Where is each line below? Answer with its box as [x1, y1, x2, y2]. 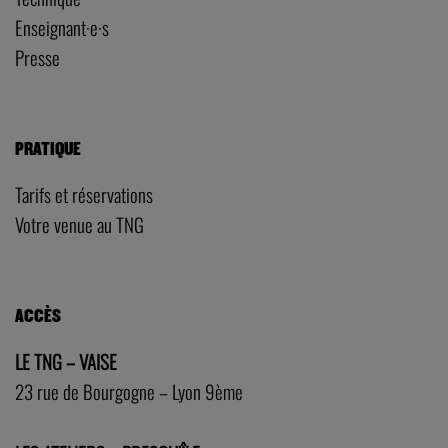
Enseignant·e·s [15, 12, 109, 42]
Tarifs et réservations [15, 179, 153, 209]
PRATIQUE [15, 139, 81, 159]
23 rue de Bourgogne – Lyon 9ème [15, 376, 243, 406]
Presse [15, 42, 60, 72]
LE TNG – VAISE [15, 346, 117, 376]
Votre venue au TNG [15, 209, 144, 239]
